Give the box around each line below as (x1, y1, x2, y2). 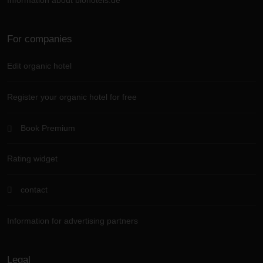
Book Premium (18, 123, 75, 133)
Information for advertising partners (7, 216, 138, 226)
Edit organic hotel (7, 61, 72, 71)
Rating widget (7, 154, 58, 164)
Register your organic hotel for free (7, 92, 137, 102)
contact (18, 185, 48, 195)
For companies (7, 33, 72, 45)
